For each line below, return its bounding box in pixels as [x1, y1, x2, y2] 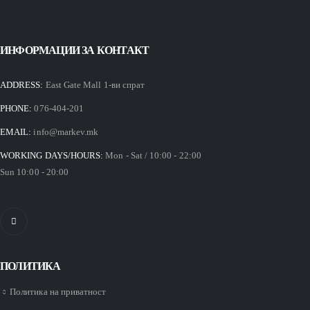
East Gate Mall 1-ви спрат [45, 80, 145, 91]
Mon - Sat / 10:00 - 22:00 [105, 150, 201, 161]
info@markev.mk [33, 127, 99, 138]
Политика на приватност [10, 286, 107, 297]
